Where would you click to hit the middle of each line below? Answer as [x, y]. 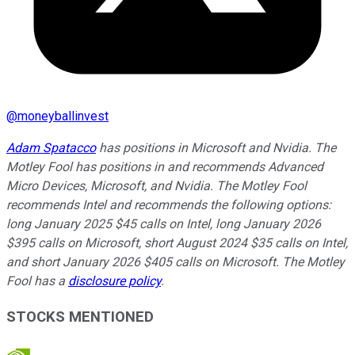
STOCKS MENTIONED [80, 317]
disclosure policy [115, 281]
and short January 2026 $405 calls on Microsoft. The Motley [176, 262]
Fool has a [37, 281]
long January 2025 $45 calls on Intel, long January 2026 [164, 224]
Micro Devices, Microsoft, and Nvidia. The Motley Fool [157, 186]
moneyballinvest [63, 116]
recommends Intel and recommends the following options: [169, 205]
